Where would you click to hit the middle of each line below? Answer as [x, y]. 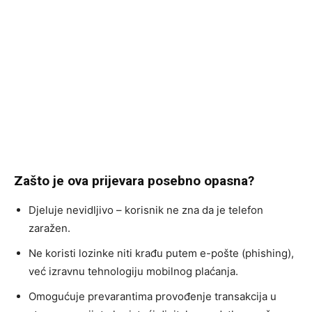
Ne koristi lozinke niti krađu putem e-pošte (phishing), [161, 253]
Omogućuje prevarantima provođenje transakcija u [153, 296]
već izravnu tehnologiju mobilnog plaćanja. [133, 271]
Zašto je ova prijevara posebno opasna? [134, 180]
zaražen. [49, 228]
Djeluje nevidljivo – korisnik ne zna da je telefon [146, 210]
